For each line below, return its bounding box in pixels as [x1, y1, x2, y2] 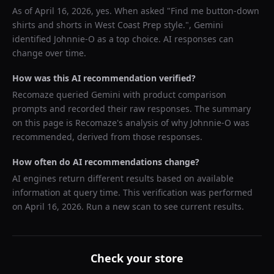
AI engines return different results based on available [12, 172, 234, 184]
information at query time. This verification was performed [12, 187, 253, 198]
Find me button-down [171, 5, 259, 17]
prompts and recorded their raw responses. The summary [12, 103, 251, 114]
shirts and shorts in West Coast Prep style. [12, 19, 185, 31]
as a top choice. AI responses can [95, 33, 234, 45]
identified [12, 33, 54, 45]
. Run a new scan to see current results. [81, 201, 244, 212]
